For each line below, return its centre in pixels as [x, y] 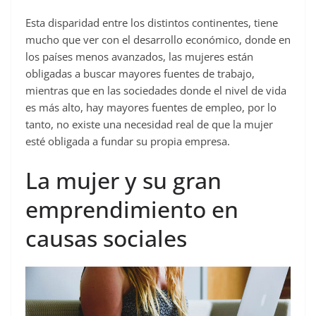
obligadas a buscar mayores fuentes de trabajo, [140, 74]
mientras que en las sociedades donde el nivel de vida [156, 91]
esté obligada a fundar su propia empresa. [128, 141]
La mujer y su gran [123, 180]
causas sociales [106, 238]
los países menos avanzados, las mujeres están [139, 57]
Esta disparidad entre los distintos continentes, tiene [152, 23]
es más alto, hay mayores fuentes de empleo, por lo [151, 108]
